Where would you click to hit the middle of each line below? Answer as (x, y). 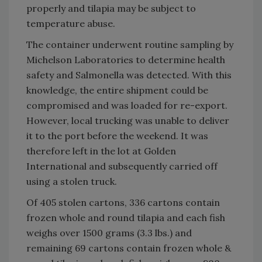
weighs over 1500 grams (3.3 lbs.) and (109, 232)
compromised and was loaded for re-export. (127, 105)
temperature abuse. (71, 23)
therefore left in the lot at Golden (101, 151)
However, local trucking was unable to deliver (128, 120)
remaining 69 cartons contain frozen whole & (129, 248)
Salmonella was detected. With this (154, 75)
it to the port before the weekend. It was (117, 135)
